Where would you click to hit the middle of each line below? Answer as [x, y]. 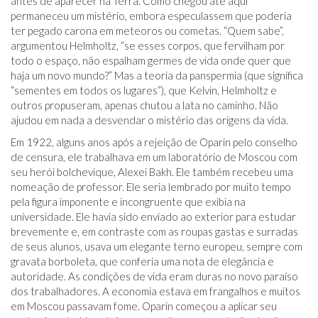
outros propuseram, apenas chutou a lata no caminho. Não [144, 105]
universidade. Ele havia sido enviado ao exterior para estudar [153, 216]
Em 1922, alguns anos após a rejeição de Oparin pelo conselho [154, 142]
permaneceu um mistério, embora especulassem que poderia [151, 16]
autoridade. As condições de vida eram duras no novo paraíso [154, 276]
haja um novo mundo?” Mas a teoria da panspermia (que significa [157, 75]
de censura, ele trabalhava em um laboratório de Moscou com [154, 157]
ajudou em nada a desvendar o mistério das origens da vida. [149, 120]
